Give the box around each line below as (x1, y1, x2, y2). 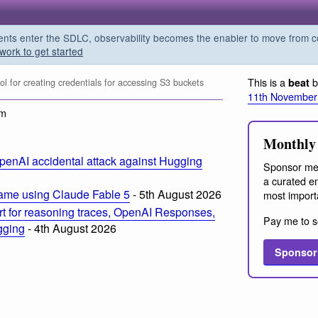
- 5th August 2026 (130, 186, 221, 203)
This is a (248, 75, 288, 89)
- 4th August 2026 (25, 219, 116, 236)
